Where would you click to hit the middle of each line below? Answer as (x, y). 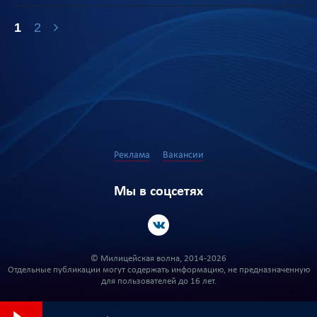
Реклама (132, 155)
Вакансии (183, 155)
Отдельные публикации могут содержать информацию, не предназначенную (158, 270)
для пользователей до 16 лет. (158, 281)
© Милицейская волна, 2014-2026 (158, 259)
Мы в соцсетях (158, 192)
